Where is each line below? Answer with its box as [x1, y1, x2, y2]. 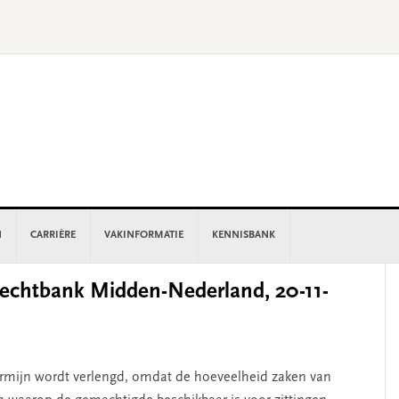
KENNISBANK [212, 230, 275, 240]
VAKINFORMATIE [104, 230, 183, 240]
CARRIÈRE [30, 230, 76, 240]
